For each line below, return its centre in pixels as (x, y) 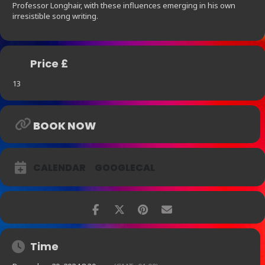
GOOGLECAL (125, 168)
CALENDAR (59, 168)
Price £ (49, 64)
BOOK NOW (64, 126)
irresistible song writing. (55, 16)
